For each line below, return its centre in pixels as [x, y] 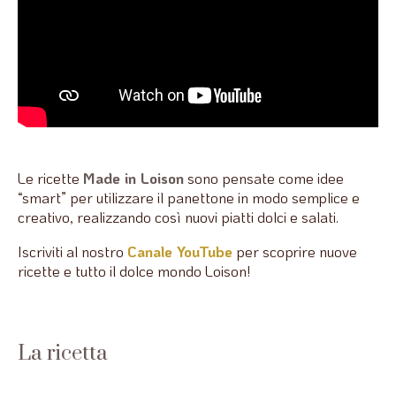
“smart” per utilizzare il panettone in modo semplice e [189, 198]
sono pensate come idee [264, 178]
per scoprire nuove [295, 251]
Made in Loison [133, 178]
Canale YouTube [180, 251]
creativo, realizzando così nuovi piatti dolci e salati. [178, 217]
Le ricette [50, 178]
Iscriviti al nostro [72, 251]
